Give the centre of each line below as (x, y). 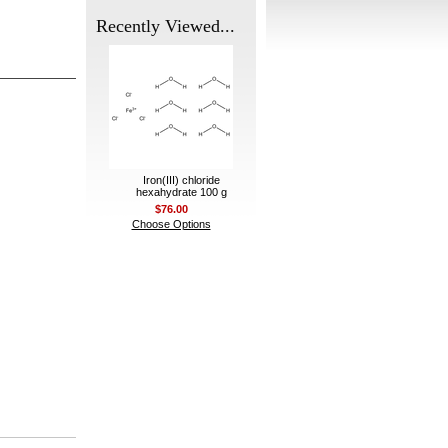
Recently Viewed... (165, 26)
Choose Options (171, 224)
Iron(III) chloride (181, 180)
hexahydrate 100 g (181, 192)
